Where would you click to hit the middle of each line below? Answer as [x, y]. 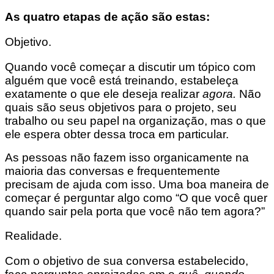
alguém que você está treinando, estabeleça [122, 80]
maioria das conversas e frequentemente [113, 171]
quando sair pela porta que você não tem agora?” [135, 211]
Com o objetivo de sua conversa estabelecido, [127, 261]
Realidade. [33, 236]
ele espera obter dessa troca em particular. [118, 134]
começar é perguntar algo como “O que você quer [136, 198]
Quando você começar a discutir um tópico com [130, 67]
